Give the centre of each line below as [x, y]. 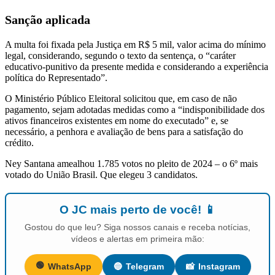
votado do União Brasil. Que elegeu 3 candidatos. [101, 175]
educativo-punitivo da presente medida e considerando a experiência [137, 67]
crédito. [19, 143]
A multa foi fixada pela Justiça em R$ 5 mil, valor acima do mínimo [135, 45]
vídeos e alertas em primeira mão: [137, 239]
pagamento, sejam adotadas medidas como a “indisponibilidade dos [135, 110]
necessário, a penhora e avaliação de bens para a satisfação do [124, 132]
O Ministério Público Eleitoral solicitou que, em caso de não [121, 99]
